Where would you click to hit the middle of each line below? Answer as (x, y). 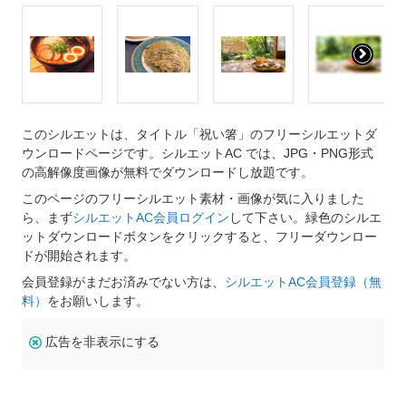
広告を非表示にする (102, 342)
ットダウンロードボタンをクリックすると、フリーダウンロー (199, 237)
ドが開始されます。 (79, 256)
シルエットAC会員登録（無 (303, 282)
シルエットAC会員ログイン (151, 218)
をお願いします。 (98, 301)
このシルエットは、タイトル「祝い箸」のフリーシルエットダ (199, 135)
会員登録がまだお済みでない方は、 (123, 282)
